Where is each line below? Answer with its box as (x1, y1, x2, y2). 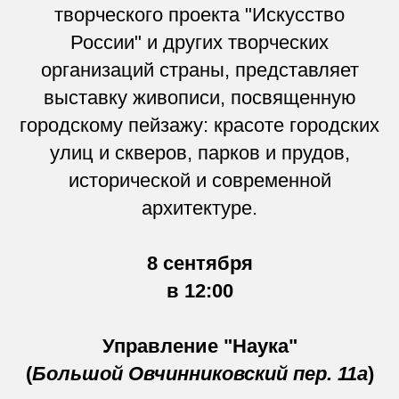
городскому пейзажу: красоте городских (20, 113, 379, 136)
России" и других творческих (70, 30, 329, 53)
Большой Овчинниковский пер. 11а (31, 362, 368, 385)
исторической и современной (68, 168, 331, 191)
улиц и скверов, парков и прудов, (49, 141, 350, 164)
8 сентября (146, 251, 253, 274)
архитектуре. (142, 196, 257, 219)
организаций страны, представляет (40, 58, 359, 81)
